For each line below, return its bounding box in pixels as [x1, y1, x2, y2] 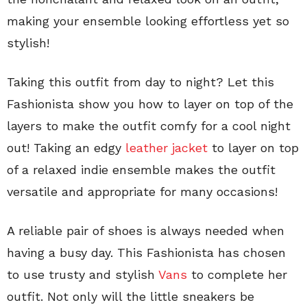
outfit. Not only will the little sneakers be [7, 289, 254, 304]
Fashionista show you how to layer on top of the [7, 97, 293, 112]
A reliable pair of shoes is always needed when [7, 223, 284, 238]
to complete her [187, 267, 287, 282]
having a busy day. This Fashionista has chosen [7, 245, 286, 260]
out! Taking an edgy [7, 140, 125, 156]
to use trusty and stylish [7, 267, 158, 282]
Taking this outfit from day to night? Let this [7, 75, 274, 90]
